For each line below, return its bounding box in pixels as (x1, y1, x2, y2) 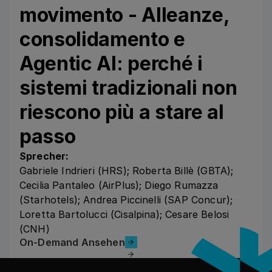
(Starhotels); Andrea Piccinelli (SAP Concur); (19, 193, 233, 206)
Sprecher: (19, 149, 69, 162)
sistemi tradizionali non (19, 75, 237, 100)
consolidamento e (19, 27, 185, 51)
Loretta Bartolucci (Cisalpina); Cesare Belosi (19, 208, 229, 220)
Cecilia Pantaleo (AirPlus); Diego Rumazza (19, 178, 219, 191)
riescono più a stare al (19, 100, 224, 124)
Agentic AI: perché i (19, 51, 203, 75)
